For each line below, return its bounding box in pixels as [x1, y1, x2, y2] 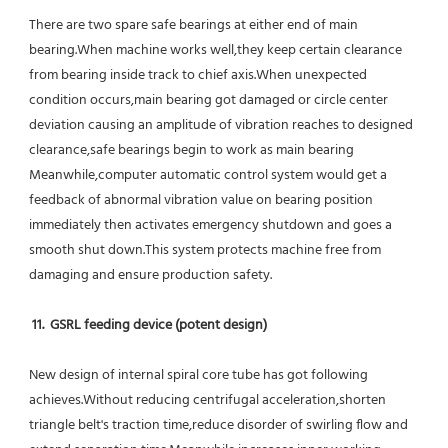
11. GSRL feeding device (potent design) [32, 314, 267, 338]
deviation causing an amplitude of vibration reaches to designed [29, 114, 413, 138]
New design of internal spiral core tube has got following [29, 364, 368, 388]
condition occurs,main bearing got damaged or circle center [29, 89, 388, 113]
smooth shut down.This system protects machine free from [29, 239, 381, 263]
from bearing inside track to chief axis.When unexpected [29, 64, 367, 88]
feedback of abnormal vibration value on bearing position [29, 189, 373, 213]
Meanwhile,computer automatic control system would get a [29, 164, 387, 188]
